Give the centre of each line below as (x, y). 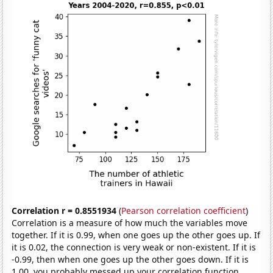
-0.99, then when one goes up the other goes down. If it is (130, 259)
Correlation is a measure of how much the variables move (130, 222)
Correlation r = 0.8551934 (64, 210)
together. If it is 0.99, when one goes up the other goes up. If (136, 235)
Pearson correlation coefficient (184, 210)
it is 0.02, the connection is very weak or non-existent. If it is (134, 247)
